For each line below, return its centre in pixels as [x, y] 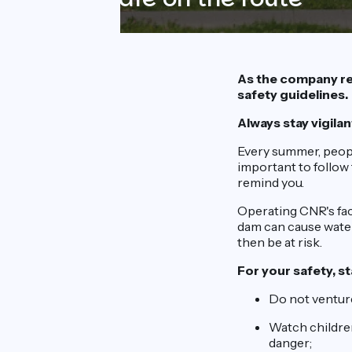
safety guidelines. [293, 94]
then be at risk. [280, 242]
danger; [290, 343]
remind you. [271, 182]
